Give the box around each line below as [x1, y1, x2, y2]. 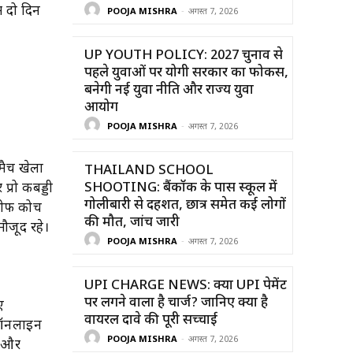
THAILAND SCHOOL [84, 162, 214, 180]
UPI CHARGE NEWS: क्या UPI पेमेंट [84, 277, 287, 295]
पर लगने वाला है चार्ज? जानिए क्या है [84, 294, 268, 312]
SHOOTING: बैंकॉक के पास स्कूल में [84, 179, 277, 197]
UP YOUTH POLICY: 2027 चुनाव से [84, 46, 283, 65]
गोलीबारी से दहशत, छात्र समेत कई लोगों [84, 196, 286, 214]
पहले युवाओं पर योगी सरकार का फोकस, [84, 64, 288, 82]
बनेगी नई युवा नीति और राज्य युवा [84, 81, 254, 99]
